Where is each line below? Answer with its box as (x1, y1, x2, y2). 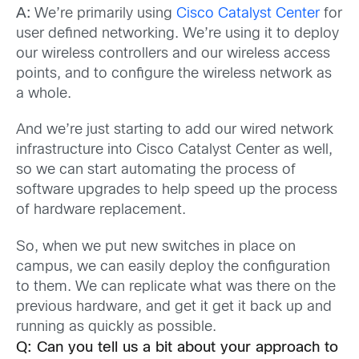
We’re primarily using (34, 7, 176, 22)
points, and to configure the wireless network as (16, 67, 332, 82)
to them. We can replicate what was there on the (16, 280, 336, 294)
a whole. (16, 87, 71, 102)
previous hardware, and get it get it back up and (16, 300, 332, 314)
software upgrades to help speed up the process (16, 184, 337, 198)
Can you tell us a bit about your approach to (37, 341, 338, 355)
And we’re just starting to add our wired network (16, 123, 333, 138)
